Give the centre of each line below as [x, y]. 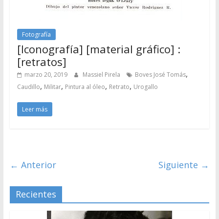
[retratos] [42, 61]
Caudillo [28, 87]
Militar [52, 87]
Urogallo [145, 87]
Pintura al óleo [85, 87]
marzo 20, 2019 [46, 74]
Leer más [34, 109]
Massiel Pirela [102, 74]
